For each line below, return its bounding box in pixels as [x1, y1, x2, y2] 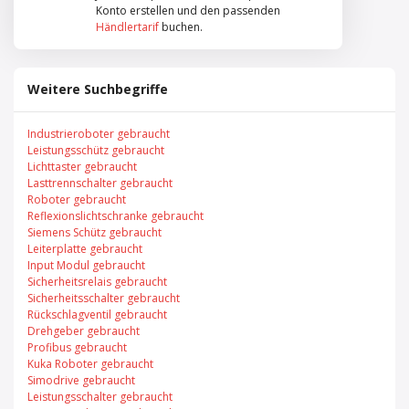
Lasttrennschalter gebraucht [27, 174, 173, 191]
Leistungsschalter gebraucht [27, 388, 173, 404]
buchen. [159, 18, 203, 35]
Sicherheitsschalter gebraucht [27, 289, 180, 306]
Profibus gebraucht [27, 339, 127, 355]
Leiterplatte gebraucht [27, 240, 142, 257]
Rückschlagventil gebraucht [27, 306, 167, 322]
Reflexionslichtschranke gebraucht [27, 207, 204, 224]
